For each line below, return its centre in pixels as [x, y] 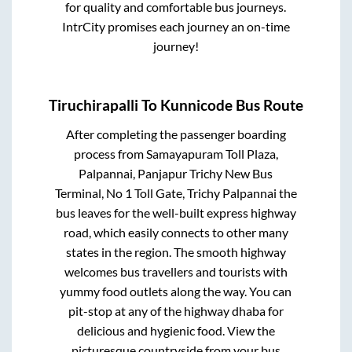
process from [110, 154]
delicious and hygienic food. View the [176, 331]
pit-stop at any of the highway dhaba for [176, 311]
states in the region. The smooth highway [176, 252]
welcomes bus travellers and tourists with [176, 272]
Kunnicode [196, 106]
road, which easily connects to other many [176, 233]
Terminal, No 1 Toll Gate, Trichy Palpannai [165, 193]
